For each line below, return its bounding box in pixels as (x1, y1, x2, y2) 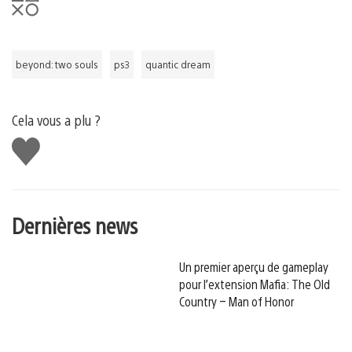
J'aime (12, 134, 52, 153)
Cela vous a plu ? (12, 110, 101, 129)
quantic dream (145, 57, 211, 71)
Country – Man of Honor (179, 292, 294, 310)
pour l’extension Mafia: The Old (179, 275, 330, 292)
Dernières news (12, 210, 137, 239)
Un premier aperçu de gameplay (179, 258, 328, 275)
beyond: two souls (16, 57, 98, 71)
